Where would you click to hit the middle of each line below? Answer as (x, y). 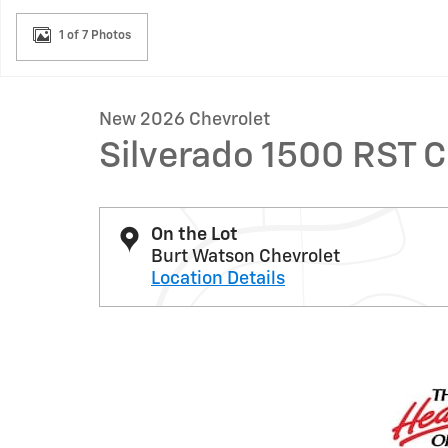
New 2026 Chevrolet (184, 120)
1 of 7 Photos (95, 35)
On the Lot (194, 235)
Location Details (218, 279)
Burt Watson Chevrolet (245, 257)
